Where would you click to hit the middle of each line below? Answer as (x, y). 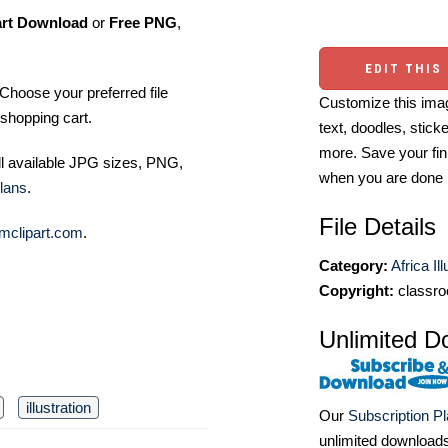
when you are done (381, 177)
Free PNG (143, 22)
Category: (353, 265)
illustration (58, 407)
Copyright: (356, 290)
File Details (377, 226)
